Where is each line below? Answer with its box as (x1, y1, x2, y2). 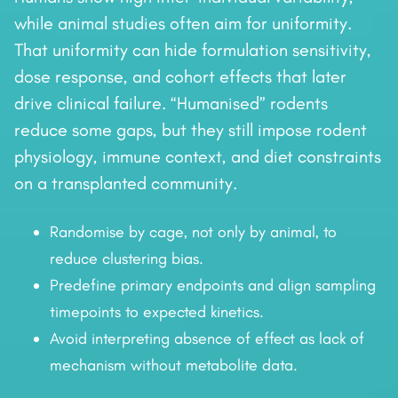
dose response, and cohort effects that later (14, 66, 346, 88)
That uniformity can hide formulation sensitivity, (14, 39, 371, 61)
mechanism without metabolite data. (50, 355, 298, 376)
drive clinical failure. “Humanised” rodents (14, 92, 328, 115)
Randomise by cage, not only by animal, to (50, 222, 337, 243)
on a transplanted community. (14, 172, 237, 195)
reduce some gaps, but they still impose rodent (14, 119, 367, 141)
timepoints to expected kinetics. (50, 302, 264, 322)
